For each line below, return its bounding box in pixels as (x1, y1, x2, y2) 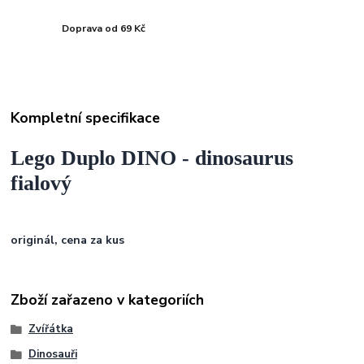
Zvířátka (28, 321, 73, 336)
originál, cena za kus (11, 232, 125, 248)
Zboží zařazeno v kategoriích (11, 290, 205, 310)
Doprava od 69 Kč (62, 22, 146, 36)
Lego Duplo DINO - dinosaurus (11, 146, 294, 171)
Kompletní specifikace (11, 108, 161, 128)
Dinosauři (28, 347, 77, 362)
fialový (11, 171, 72, 196)
